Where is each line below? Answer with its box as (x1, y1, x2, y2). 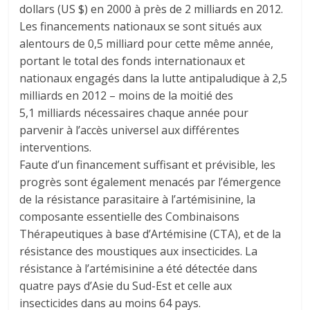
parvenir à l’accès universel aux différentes (19, 122, 240, 138)
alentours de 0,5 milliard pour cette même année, (19, 36, 274, 51)
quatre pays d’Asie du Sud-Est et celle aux (19, 278, 232, 293)
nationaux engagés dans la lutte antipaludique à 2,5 (19, 71, 288, 86)
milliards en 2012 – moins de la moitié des (19, 88, 234, 103)
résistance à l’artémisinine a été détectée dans (19, 261, 258, 276)
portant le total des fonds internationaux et (19, 53, 246, 69)
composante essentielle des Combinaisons (19, 209, 240, 224)
